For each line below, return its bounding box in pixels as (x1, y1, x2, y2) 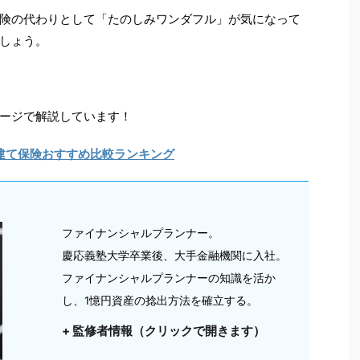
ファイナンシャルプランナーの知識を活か (62, 272, 276, 285)
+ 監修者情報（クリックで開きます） (62, 323, 266, 339)
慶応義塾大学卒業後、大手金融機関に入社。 (62, 249, 288, 263)
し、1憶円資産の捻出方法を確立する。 (62, 294, 259, 308)
